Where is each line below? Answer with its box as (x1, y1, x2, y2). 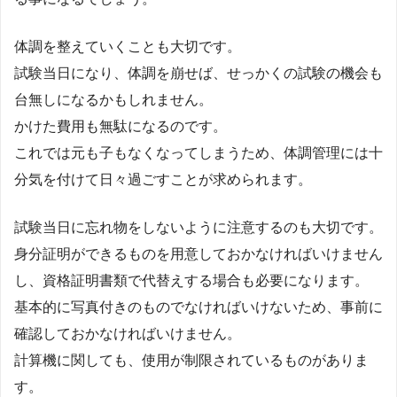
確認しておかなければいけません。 (14, 325, 241, 341)
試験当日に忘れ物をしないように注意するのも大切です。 (14, 219, 383, 235)
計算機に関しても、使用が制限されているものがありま (14, 352, 369, 368)
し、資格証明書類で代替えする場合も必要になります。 (14, 272, 369, 288)
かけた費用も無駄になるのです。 (14, 118, 227, 134)
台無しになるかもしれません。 (14, 91, 213, 107)
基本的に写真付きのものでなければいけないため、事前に (14, 299, 383, 315)
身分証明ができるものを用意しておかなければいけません (14, 245, 383, 261)
